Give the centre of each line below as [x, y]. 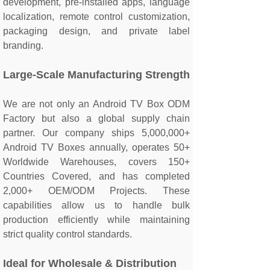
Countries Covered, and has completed [96, 176]
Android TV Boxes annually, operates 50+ [96, 147]
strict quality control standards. [67, 234]
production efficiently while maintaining [96, 220]
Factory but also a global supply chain [96, 118]
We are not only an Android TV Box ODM [96, 104]
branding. [23, 46]
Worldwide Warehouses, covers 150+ [96, 162]
